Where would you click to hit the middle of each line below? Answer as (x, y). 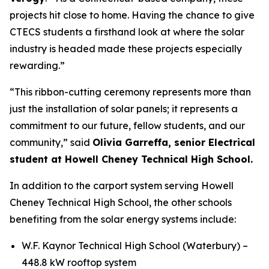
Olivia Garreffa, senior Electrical (174, 142)
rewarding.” (37, 65)
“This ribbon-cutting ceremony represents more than (130, 92)
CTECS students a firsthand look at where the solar (127, 32)
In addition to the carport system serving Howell (122, 186)
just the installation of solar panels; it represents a (124, 109)
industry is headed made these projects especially (126, 49)
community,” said (51, 142)
